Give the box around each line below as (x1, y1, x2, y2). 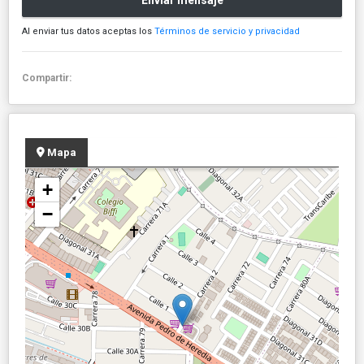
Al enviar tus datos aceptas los (22, 25, 154, 37)
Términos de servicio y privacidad (154, 25, 300, 37)
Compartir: (22, 71, 76, 84)
